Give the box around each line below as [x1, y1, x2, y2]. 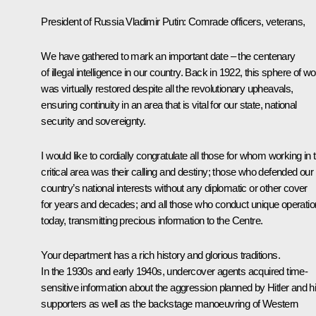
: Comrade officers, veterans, [183, 15, 305, 28]
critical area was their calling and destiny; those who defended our [41, 165, 314, 178]
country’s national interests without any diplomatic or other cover [41, 181, 308, 194]
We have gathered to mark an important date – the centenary [41, 49, 296, 62]
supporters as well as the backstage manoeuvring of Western [41, 297, 298, 310]
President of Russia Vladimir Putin [41, 15, 183, 28]
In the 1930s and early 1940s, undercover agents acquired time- [41, 265, 308, 277]
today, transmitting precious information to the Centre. [41, 214, 263, 226]
